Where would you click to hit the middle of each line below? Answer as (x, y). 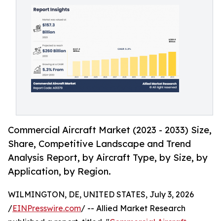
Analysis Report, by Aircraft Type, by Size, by (108, 158)
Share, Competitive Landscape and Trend (99, 144)
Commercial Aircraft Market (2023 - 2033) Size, (110, 130)
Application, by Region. (59, 171)
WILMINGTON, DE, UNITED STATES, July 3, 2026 (101, 195)
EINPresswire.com (47, 208)
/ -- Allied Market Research (133, 208)
